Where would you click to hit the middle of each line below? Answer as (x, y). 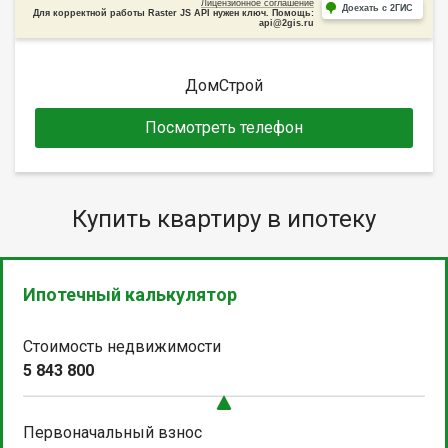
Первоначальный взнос (112, 432)
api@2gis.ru (286, 22)
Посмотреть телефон (224, 127)
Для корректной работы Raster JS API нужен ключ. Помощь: (173, 12)
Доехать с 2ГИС (377, 7)
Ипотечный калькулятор (130, 294)
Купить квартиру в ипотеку (224, 218)
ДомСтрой (224, 85)
